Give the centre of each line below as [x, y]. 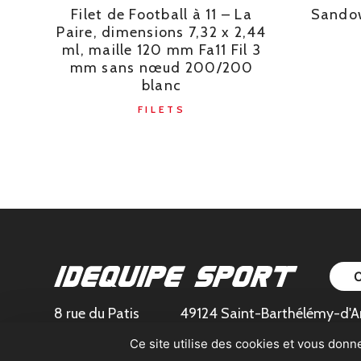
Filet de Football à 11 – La [162, 15]
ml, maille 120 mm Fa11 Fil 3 [162, 50]
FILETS [162, 110]
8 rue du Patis [97, 314]
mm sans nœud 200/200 [162, 68]
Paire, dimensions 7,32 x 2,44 [162, 33]
